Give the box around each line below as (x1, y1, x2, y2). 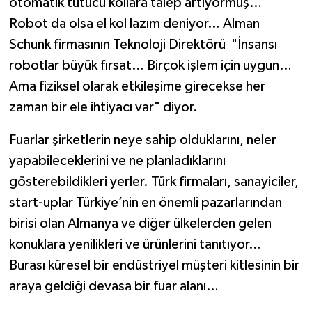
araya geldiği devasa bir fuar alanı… (8, 279, 219, 294)
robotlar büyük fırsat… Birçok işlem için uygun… (8, 58, 292, 73)
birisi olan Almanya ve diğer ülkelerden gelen (8, 217, 272, 231)
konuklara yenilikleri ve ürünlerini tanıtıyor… (8, 237, 261, 252)
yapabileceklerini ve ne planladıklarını (8, 154, 226, 169)
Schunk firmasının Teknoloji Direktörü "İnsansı (8, 38, 277, 52)
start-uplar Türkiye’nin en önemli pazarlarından (8, 196, 282, 210)
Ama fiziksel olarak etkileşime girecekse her (8, 79, 265, 94)
